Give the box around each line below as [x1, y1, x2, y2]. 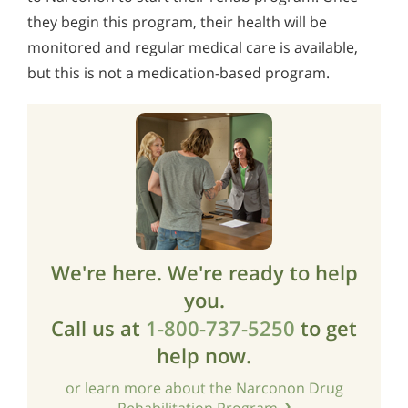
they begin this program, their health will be [27, 11, 327, 32]
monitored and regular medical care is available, [27, 36, 358, 57]
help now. [157, 341, 251, 369]
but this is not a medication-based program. [27, 62, 330, 83]
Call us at [51, 313, 146, 342]
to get [295, 313, 357, 342]
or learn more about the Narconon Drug [65, 377, 343, 398]
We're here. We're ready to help [50, 258, 358, 286]
